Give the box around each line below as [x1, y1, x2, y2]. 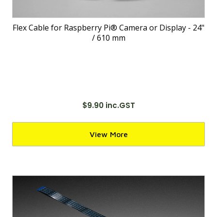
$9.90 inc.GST [82, 100, 135, 110]
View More [89, 130, 128, 139]
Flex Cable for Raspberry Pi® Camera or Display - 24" [13, 22, 204, 33]
